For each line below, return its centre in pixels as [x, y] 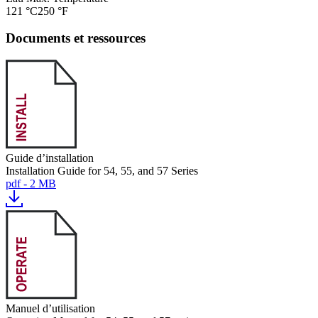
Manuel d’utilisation [50, 308]
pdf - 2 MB [31, 183]
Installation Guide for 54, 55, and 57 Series [102, 171]
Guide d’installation [50, 158]
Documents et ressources [76, 38]
